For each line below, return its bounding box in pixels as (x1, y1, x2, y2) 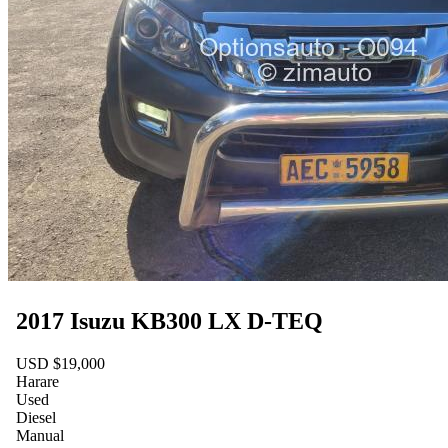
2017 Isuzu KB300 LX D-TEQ (16, 308, 323, 335)
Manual (16, 427, 64, 445)
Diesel (16, 409, 56, 427)
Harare (16, 373, 59, 391)
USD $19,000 (16, 355, 105, 373)
